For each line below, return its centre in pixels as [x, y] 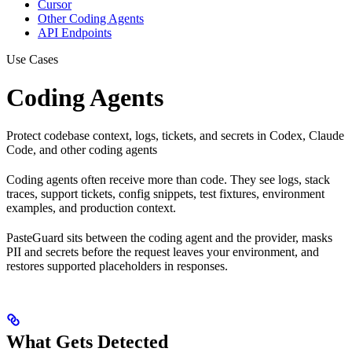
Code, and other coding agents [82, 150]
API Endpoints [75, 32]
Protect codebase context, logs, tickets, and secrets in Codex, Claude [175, 136]
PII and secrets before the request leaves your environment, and [163, 252]
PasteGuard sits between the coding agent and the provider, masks [169, 238]
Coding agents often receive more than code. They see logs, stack [168, 180]
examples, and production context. [91, 208]
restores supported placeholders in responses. [117, 266]
